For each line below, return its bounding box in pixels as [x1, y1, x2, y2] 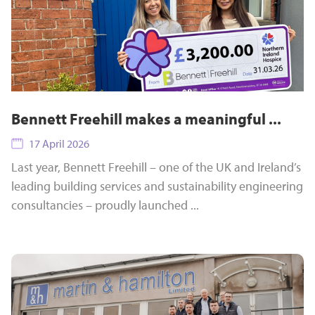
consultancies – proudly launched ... [11, 197, 199, 213]
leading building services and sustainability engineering [11, 178, 303, 194]
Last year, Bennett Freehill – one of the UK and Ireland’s [11, 159, 301, 175]
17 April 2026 [28, 136, 89, 150]
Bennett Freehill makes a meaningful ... [11, 109, 281, 129]
